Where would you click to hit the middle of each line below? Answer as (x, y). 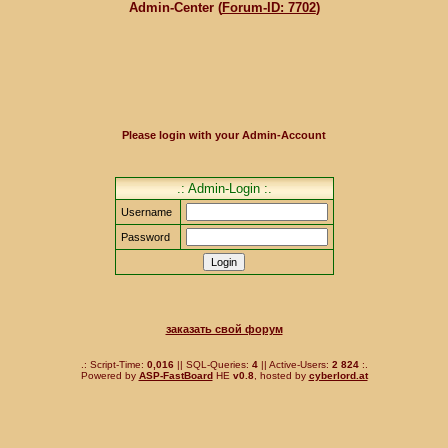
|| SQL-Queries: (212, 364)
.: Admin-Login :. (224, 188)
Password (146, 237)
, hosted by (281, 375)
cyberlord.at (338, 375)
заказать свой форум (224, 329)
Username (147, 212)
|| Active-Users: (294, 364)
